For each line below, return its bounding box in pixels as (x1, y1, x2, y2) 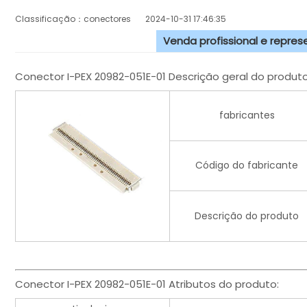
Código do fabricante (195, 158, 298, 173)
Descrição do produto (195, 209, 299, 223)
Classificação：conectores (15, 13, 145, 25)
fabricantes (219, 108, 275, 123)
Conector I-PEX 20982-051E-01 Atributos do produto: (15, 277, 279, 292)
